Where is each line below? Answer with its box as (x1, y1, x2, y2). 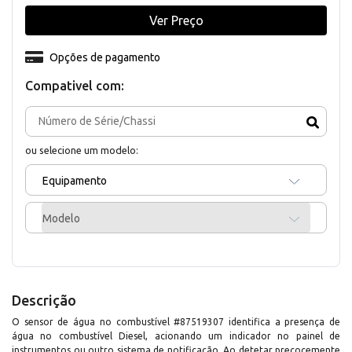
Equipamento (42, 174, 107, 187)
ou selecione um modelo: (25, 144, 138, 156)
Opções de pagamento (49, 50, 160, 64)
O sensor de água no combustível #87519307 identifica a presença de (12, 316, 340, 327)
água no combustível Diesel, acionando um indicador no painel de (12, 330, 340, 341)
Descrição (12, 291, 76, 308)
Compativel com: (25, 78, 124, 93)
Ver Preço (148, 13, 203, 27)
